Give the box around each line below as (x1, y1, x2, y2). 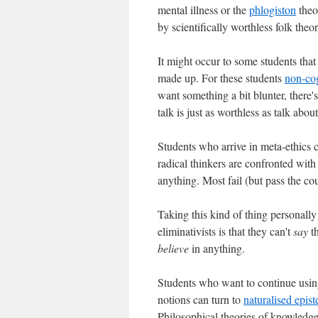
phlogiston (249, 2, 296, 17)
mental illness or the (158, 2, 249, 17)
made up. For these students (158, 70, 285, 85)
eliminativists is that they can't (158, 224, 293, 238)
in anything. (189, 241, 245, 256)
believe (158, 241, 189, 256)
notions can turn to (158, 292, 243, 307)
